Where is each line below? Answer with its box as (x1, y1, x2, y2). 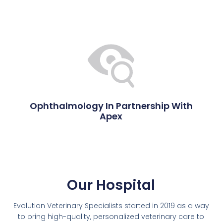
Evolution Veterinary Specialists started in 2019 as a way (13, 201, 209, 211)
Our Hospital (67, 175, 155, 195)
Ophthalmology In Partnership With (29, 100, 193, 112)
